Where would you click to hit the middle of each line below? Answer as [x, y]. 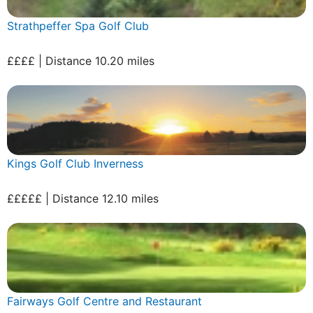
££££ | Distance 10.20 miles [81, 60]
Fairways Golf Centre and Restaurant [104, 301]
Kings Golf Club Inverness [75, 163]
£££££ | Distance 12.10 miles [83, 198]
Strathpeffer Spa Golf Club [78, 26]
